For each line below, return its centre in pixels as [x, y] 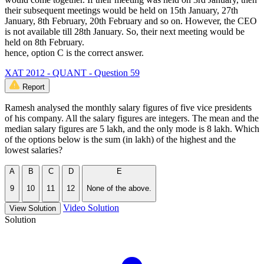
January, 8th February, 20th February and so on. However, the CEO [131, 21]
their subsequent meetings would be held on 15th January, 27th [121, 11]
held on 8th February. [44, 42]
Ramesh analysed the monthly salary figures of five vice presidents [128, 108]
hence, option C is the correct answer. [74, 53]
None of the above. [119, 188]
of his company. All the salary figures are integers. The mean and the [132, 118]
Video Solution [91, 207]
